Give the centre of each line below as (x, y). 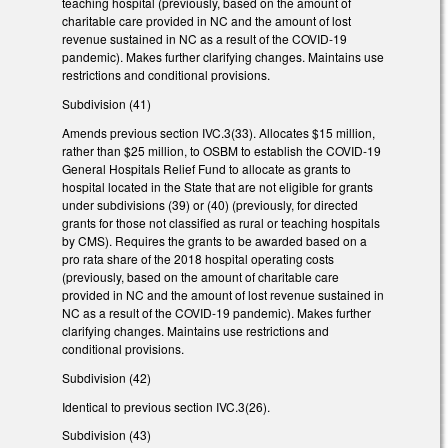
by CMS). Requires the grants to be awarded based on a (214, 240)
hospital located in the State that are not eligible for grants (217, 186)
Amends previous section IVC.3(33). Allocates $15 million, (218, 132)
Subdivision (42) (106, 377)
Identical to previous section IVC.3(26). (166, 406)
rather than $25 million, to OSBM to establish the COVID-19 (221, 150)
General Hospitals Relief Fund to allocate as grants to (206, 168)
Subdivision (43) (106, 435)
